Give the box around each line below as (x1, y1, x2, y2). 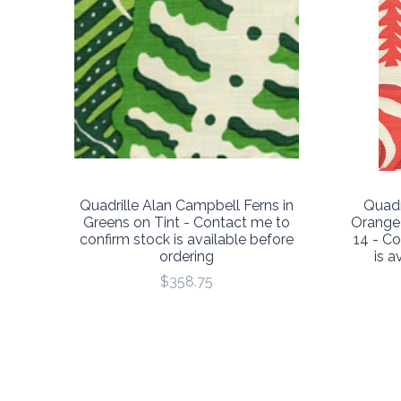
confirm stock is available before (80, 230, 294, 248)
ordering (159, 247, 214, 265)
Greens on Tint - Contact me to (83, 213, 290, 231)
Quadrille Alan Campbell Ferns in (80, 196, 294, 214)
